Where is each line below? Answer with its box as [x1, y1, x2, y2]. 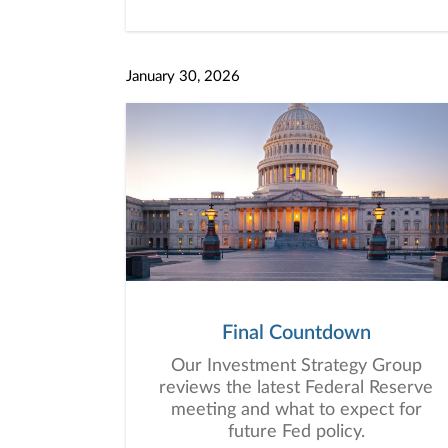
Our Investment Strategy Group [170, 357, 422, 375]
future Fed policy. [227, 423, 365, 441]
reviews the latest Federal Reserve [159, 379, 433, 397]
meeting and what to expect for [170, 401, 422, 419]
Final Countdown [221, 323, 371, 343]
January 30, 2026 [125, 69, 240, 84]
